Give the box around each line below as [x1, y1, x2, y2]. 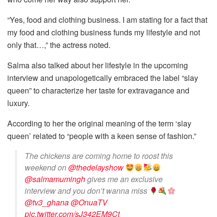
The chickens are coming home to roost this [25, 150, 173, 162]
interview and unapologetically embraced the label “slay [7, 72, 198, 84]
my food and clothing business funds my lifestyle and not [7, 27, 200, 38]
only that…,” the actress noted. [7, 39, 110, 51]
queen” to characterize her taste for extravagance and [7, 85, 189, 96]
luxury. [7, 97, 30, 109]
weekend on [25, 162, 68, 173]
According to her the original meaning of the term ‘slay [7, 118, 191, 129]
